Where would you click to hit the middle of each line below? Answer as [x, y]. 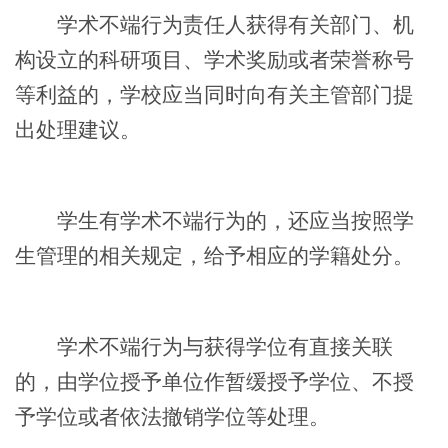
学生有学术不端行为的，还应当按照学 [214, 220]
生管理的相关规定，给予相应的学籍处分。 [214, 255]
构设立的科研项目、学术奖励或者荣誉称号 [214, 59]
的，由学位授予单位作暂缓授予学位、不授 [214, 381]
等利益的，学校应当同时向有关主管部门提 [214, 94]
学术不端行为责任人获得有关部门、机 [214, 24]
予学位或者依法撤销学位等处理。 [172, 416]
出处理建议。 [78, 129]
